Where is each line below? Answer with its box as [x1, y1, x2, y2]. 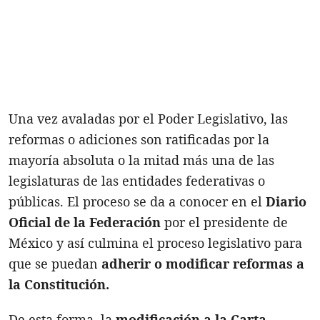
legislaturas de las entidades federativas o [9, 171, 265, 189]
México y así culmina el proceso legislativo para [9, 234, 302, 251]
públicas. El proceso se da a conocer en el [9, 192, 262, 210]
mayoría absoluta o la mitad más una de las [9, 151, 274, 169]
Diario [262, 192, 306, 210]
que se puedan [9, 254, 98, 272]
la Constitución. [9, 275, 109, 293]
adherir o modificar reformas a [98, 254, 304, 272]
